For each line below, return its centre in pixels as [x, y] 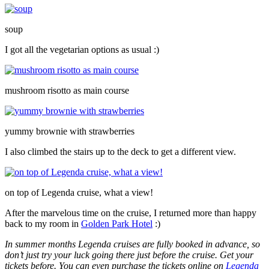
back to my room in [43, 223]
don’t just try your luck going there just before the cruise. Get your [129, 255]
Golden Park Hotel [117, 223]
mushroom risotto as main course [67, 90]
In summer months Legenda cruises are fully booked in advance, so [132, 244]
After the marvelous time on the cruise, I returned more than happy [131, 213]
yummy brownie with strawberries [70, 131]
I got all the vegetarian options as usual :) [82, 49]
